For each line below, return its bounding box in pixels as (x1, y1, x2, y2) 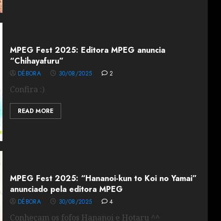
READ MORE (17, 107, 53, 115)
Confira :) (9, 84, 44, 95)
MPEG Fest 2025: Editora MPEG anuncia (9, 44, 165, 56)
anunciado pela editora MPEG (9, 184, 123, 195)
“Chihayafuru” (9, 55, 64, 67)
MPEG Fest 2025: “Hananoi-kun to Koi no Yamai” (9, 173, 197, 184)
